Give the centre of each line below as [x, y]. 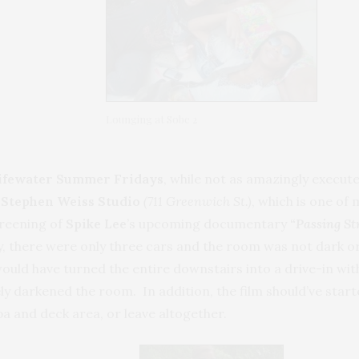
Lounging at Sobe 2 [151, 119]
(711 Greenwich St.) [196, 202]
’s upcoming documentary [208, 224]
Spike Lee [96, 224]
